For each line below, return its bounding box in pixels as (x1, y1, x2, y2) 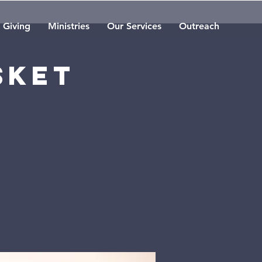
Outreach (179, 20, 219, 32)
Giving (3, 20, 30, 32)
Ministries (48, 20, 89, 32)
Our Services (107, 20, 161, 32)
